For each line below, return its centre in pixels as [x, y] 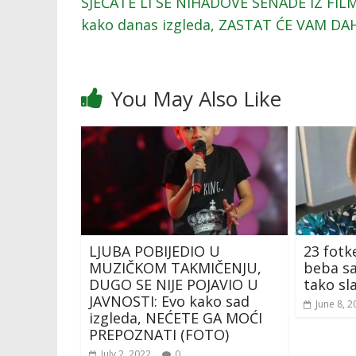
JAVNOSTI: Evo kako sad [169, 301]
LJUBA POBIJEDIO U [155, 251]
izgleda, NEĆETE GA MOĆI [176, 317]
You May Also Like [196, 99]
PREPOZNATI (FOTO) [159, 334]
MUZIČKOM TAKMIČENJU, [175, 267]
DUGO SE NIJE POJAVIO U [174, 284]
